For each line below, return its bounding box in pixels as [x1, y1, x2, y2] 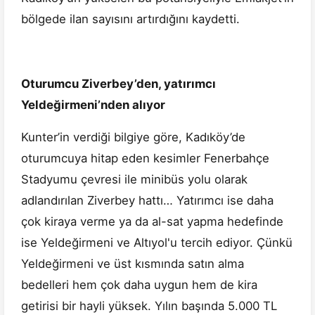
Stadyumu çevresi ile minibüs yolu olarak [21, 172, 247, 187]
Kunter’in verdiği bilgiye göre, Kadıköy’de [21, 130, 245, 145]
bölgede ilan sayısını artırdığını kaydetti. [21, 12, 240, 27]
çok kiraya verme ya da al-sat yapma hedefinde [21, 214, 283, 229]
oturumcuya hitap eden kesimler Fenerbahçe [21, 151, 269, 166]
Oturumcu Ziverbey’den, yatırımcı [21, 77, 216, 91]
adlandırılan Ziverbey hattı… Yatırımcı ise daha [21, 193, 274, 208]
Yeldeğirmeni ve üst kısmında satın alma [21, 257, 244, 271]
